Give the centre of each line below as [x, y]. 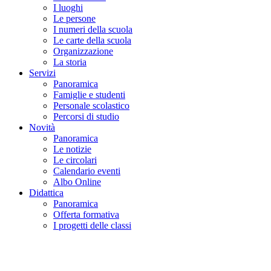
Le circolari [75, 160]
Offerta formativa [86, 215]
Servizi [42, 73]
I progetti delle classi [92, 226]
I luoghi [68, 8]
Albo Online [77, 182]
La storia [70, 62]
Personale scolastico [91, 106]
